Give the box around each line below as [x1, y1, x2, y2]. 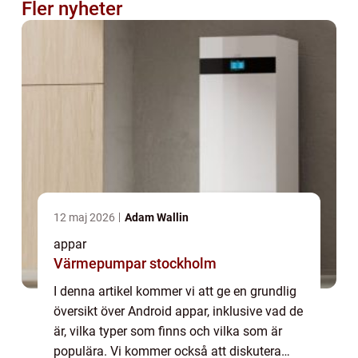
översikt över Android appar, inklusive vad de [54, 304, 303, 320]
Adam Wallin [125, 211, 189, 225]
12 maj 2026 [54, 211, 117, 225]
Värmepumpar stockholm [54, 255, 217, 272]
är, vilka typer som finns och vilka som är [54, 324, 282, 340]
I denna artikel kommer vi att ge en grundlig [54, 284, 296, 300]
